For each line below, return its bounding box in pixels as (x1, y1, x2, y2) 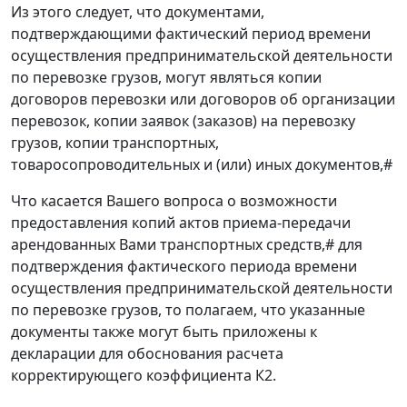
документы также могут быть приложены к (11, 322, 317, 342)
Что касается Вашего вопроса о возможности (11, 191, 337, 212)
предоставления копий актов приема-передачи (11, 213, 351, 233)
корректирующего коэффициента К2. (11, 365, 276, 386)
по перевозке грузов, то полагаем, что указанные (11, 300, 365, 321)
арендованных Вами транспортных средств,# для (11, 234, 362, 255)
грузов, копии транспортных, (11, 133, 219, 154)
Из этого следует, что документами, (11, 2, 264, 23)
